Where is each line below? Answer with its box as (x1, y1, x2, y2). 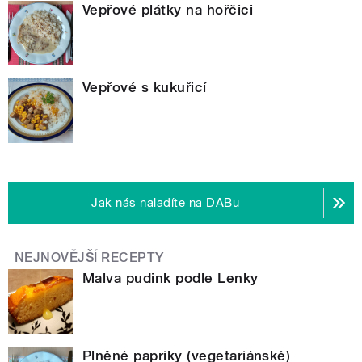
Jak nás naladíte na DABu (91, 196, 240, 211)
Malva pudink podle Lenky (82, 270, 259, 287)
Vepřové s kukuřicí (82, 79, 207, 96)
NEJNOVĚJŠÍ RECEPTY (15, 250, 164, 266)
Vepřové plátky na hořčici (82, 2, 253, 19)
